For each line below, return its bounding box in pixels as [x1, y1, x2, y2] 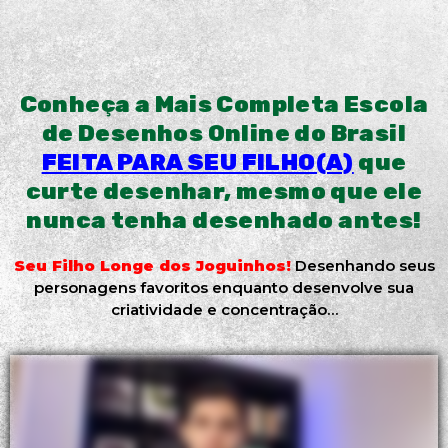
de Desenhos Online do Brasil [41, 119, 407, 147]
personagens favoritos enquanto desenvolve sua [34, 278, 414, 297]
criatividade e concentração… [110, 300, 338, 319]
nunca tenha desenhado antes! [26, 206, 422, 234]
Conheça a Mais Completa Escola [19, 90, 429, 118]
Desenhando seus [294, 256, 435, 275]
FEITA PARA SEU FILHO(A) [41, 148, 354, 176]
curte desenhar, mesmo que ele [25, 177, 423, 205]
